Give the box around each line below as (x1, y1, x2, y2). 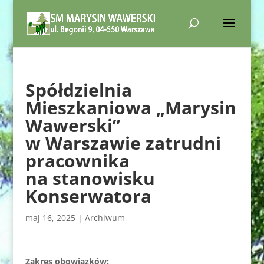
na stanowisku (25, 166, 155, 190)
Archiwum (84, 212, 125, 223)
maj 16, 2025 (25, 212, 75, 223)
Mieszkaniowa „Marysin (25, 95, 236, 120)
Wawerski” (25, 113, 120, 137)
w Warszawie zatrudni (25, 131, 221, 155)
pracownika (25, 148, 130, 173)
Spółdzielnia (25, 78, 132, 102)
